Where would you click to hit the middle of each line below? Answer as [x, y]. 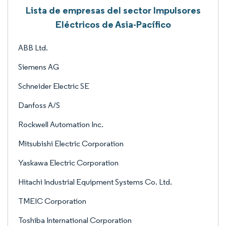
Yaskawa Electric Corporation [68, 163]
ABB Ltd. [33, 48]
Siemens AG [39, 67]
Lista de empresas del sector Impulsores [113, 10]
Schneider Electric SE [54, 86]
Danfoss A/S [39, 105]
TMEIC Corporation [52, 201]
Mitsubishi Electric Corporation [71, 144]
